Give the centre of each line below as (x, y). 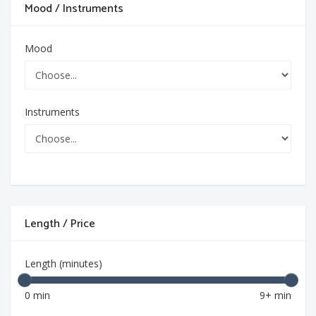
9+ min (275, 295)
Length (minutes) (63, 263)
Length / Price (60, 224)
